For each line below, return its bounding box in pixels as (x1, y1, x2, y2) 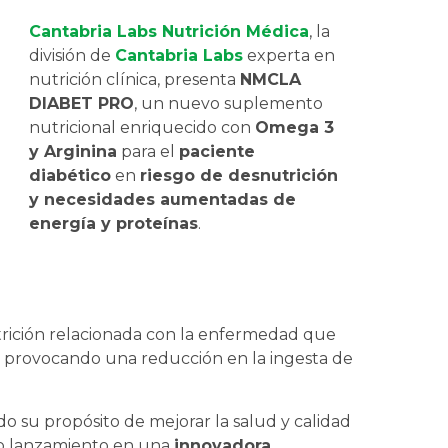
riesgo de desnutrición (140, 166, 339, 186)
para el (117, 142, 180, 162)
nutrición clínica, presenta (29, 70, 241, 90)
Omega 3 (255, 118, 335, 138)
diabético (29, 166, 112, 186)
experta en (243, 46, 336, 66)
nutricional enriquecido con (29, 118, 256, 138)
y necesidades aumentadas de (29, 190, 297, 210)
